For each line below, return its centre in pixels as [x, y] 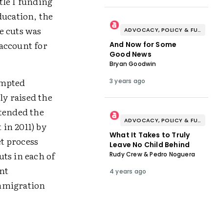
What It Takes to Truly [150, 135]
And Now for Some [143, 44]
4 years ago [128, 171]
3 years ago [127, 81]
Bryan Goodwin [133, 64]
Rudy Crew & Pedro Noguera [152, 154]
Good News [130, 54]
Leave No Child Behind [150, 145]
